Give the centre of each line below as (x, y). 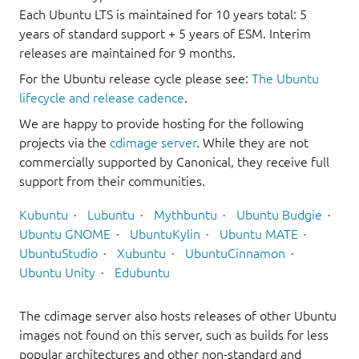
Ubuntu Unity (57, 272)
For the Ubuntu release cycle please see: (135, 79)
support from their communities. (112, 182)
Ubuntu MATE (259, 234)
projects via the (65, 143)
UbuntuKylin (165, 234)
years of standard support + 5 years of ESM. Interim (165, 34)
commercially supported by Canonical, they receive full (174, 162)
